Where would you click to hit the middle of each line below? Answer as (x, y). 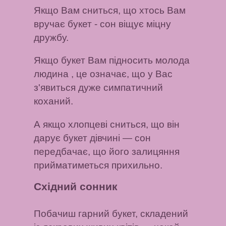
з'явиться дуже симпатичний (99, 88)
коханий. (54, 101)
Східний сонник (76, 187)
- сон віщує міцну (132, 24)
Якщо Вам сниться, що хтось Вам (110, 10)
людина (51, 74)
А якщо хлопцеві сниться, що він (107, 124)
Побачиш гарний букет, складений (111, 213)
